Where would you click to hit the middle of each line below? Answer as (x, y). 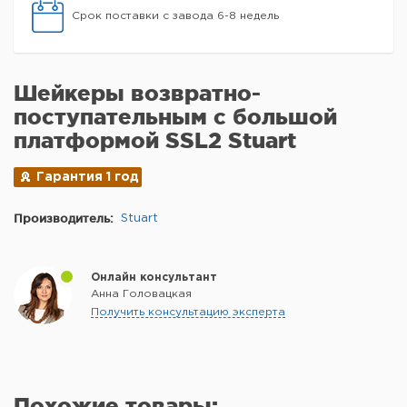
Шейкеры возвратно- (137, 94)
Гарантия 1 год (88, 178)
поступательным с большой (175, 117)
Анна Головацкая (141, 294)
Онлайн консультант (154, 278)
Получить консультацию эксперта (188, 313)
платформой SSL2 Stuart (155, 141)
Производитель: (64, 218)
